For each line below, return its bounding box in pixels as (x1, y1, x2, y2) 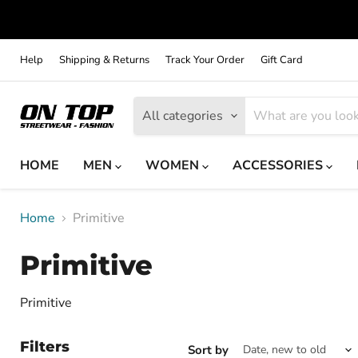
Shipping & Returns (59, 53, 149, 67)
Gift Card (261, 53, 303, 67)
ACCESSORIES (233, 157, 326, 174)
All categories (141, 107, 223, 125)
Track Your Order (165, 53, 245, 67)
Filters (20, 338, 70, 356)
